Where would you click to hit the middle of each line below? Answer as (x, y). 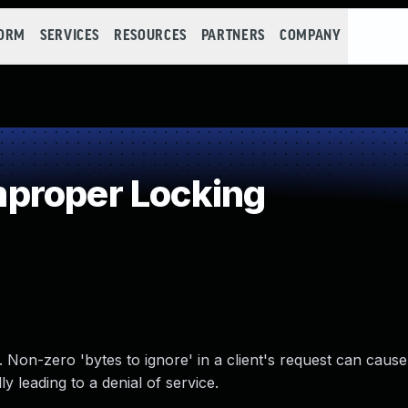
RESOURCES (150, 36)
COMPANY (310, 36)
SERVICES (70, 36)
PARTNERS (233, 36)
